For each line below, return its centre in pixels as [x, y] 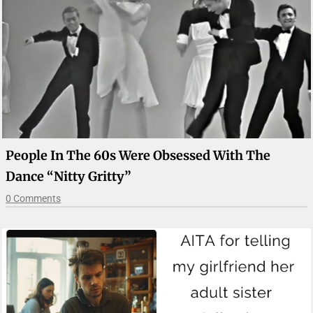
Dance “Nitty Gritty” [69, 176]
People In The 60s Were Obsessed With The [138, 155]
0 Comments [34, 198]
